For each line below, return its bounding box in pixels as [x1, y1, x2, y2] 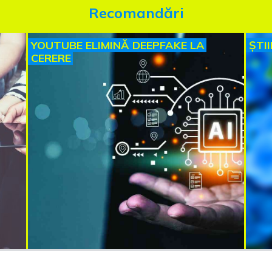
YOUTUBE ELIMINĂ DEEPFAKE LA [31, 38, 205, 53]
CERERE [31, 51, 71, 66]
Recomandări [88, 3, 184, 22]
